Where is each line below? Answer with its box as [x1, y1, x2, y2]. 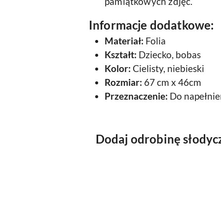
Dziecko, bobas [137, 49, 201, 60]
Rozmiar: [105, 77, 142, 88]
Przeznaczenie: [105, 91, 168, 102]
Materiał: [105, 36, 144, 46]
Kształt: [105, 49, 137, 60]
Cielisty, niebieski [131, 63, 204, 74]
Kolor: [105, 63, 131, 74]
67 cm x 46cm [142, 77, 201, 88]
